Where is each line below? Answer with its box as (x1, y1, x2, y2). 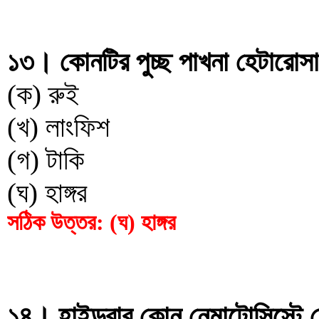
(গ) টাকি (7, 145, 84, 175)
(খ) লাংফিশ (7, 112, 110, 142)
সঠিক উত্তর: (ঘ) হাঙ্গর (7, 209, 176, 235)
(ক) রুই (7, 79, 79, 110)
